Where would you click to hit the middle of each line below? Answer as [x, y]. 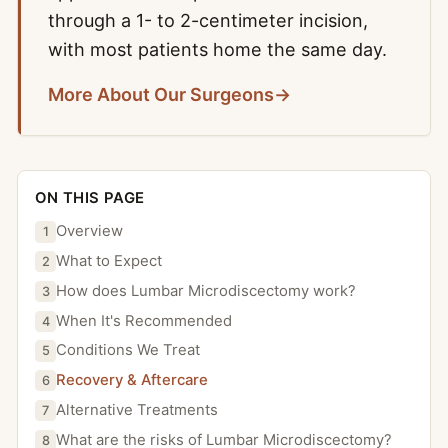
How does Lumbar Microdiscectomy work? [206, 290]
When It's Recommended [144, 320]
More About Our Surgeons [160, 94]
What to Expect [109, 261]
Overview [90, 231]
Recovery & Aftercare [132, 380]
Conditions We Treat [128, 350]
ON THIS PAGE [90, 197]
